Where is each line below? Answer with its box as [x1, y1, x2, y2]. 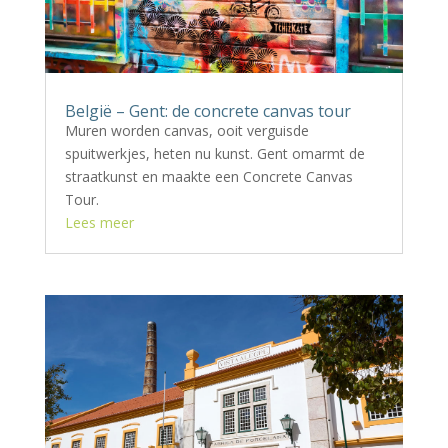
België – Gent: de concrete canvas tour [64, 99, 351, 122]
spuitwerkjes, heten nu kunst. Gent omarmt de [64, 143, 365, 163]
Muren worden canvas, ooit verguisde [64, 120, 309, 140]
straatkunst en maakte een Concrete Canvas [64, 166, 353, 186]
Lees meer [64, 212, 134, 232]
